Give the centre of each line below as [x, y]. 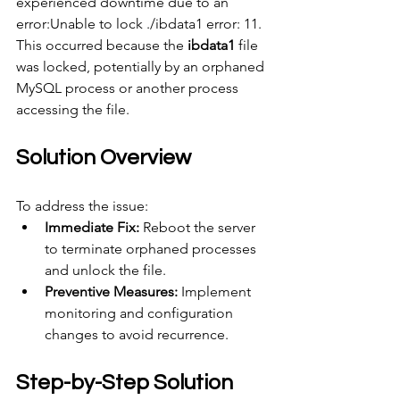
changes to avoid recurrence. [137, 335]
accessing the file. [73, 110]
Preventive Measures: [111, 292]
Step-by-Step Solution [125, 383]
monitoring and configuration [141, 313]
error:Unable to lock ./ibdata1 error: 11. [139, 24]
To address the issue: [82, 206]
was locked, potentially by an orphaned [142, 67]
